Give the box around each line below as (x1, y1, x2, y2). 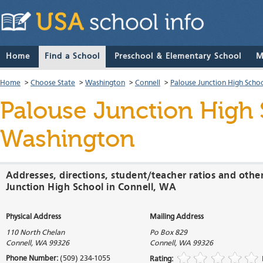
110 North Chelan (6, 229, 65, 237)
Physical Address (6, 213, 61, 221)
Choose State (31, 79, 75, 87)
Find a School (45, 52, 100, 61)
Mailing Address (150, 213, 204, 221)
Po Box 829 (150, 229, 187, 237)
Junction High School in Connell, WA (6, 183, 177, 193)
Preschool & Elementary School (114, 52, 241, 61)
